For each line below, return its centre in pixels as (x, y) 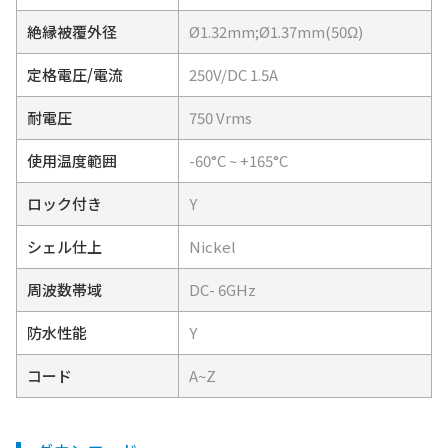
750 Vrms (220, 117)
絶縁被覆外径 (72, 31)
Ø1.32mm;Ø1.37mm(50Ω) (276, 31)
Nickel (212, 246)
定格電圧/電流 (75, 74)
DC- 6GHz (222, 289)
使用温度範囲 (72, 160)
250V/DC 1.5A (233, 74)
